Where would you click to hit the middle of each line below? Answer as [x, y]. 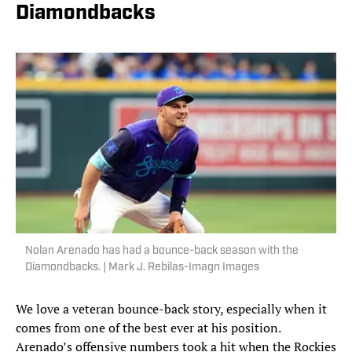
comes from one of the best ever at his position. [148, 328]
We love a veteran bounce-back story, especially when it [171, 309]
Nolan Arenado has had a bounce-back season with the [162, 251]
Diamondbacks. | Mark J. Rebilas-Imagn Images [142, 268]
